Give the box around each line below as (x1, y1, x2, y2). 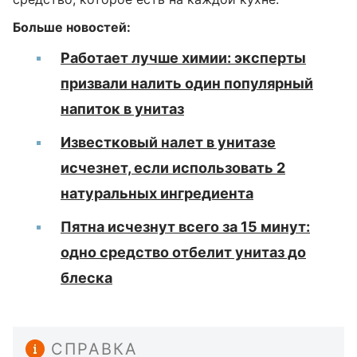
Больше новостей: (13, 19, 131, 35)
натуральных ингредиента (61, 185, 253, 202)
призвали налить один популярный (61, 75, 313, 92)
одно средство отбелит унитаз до (61, 244, 306, 261)
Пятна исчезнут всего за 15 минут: (61, 218, 310, 235)
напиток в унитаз (61, 100, 184, 117)
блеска (61, 269, 112, 286)
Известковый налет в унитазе (61, 134, 276, 151)
